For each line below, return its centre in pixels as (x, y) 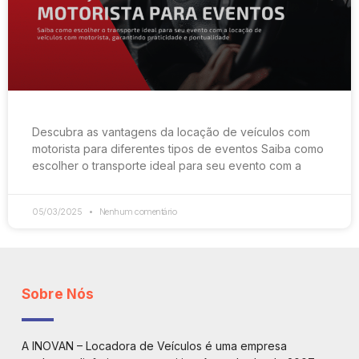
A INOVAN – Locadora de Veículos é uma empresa (154, 345)
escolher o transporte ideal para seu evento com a (167, 165)
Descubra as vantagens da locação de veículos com (171, 131)
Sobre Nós (58, 294)
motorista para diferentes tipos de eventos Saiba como (178, 148)
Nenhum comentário (137, 211)
